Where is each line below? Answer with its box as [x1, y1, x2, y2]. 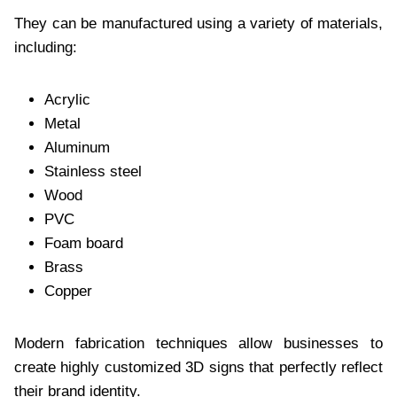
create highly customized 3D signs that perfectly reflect [14, 358, 383, 376]
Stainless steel [44, 162, 142, 180]
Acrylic [44, 90, 90, 108]
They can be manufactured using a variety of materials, [14, 14, 383, 32]
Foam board [44, 234, 123, 252]
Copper [44, 282, 92, 300]
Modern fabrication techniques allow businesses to [14, 334, 383, 352]
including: [14, 38, 77, 56]
